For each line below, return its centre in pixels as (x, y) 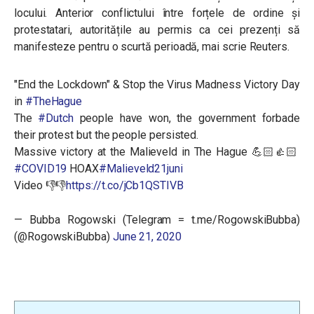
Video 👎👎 (40, 185)
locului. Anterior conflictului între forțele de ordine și (157, 13)
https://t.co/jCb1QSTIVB (125, 185)
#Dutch (56, 118)
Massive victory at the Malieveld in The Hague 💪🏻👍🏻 (157, 152)
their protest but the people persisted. (107, 135)
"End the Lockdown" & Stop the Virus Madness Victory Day (157, 84)
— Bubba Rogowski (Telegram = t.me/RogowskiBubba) (157, 220)
